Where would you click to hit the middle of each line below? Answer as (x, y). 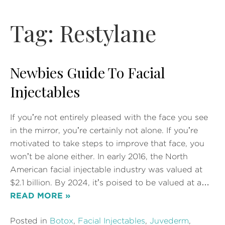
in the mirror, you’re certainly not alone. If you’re (104, 131)
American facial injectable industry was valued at (106, 170)
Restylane (108, 33)
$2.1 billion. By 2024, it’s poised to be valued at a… (110, 183)
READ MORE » (40, 196)
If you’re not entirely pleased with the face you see (109, 118)
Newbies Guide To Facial (88, 73)
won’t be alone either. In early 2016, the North (99, 157)
